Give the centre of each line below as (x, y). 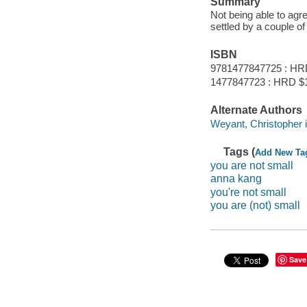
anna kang (236, 179)
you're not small (248, 192)
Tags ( (240, 152)
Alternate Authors (256, 110)
